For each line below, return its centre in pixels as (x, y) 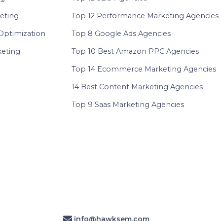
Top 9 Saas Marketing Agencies (128, 105)
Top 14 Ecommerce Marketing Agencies (144, 69)
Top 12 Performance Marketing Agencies (145, 16)
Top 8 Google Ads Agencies (121, 34)
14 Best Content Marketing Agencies (137, 87)
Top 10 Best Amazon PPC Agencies (135, 52)
